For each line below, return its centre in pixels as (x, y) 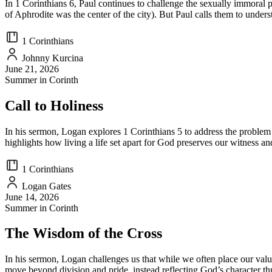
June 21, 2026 (32, 69)
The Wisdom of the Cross (83, 233)
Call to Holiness (54, 105)
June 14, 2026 (32, 197)
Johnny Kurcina (51, 58)
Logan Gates (45, 186)
